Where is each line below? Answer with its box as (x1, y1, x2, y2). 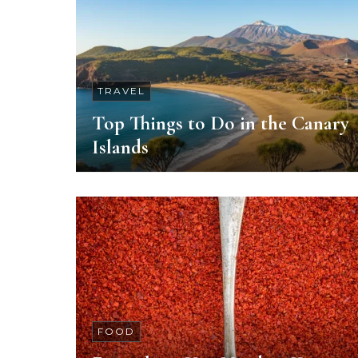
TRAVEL (97, 85, 145, 97)
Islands (92, 135, 149, 159)
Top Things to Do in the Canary (92, 111, 349, 135)
